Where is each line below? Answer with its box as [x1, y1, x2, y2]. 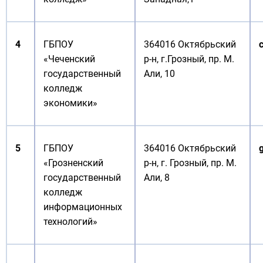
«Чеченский [43, 53, 95, 65]
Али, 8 [144, 172, 170, 183]
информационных [43, 201, 122, 213]
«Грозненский [43, 157, 103, 168]
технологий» [43, 216, 97, 227]
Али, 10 [144, 68, 175, 79]
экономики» [43, 97, 97, 109]
